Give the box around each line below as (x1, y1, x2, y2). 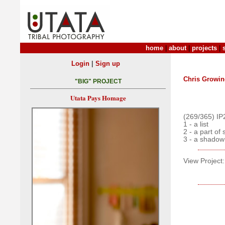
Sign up (95, 60, 120, 67)
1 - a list (183, 120, 208, 128)
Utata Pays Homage (70, 93, 126, 103)
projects (192, 44, 217, 52)
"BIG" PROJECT (74, 78, 122, 85)
